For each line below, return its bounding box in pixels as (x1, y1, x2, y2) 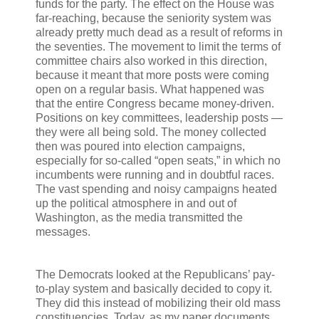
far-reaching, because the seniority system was (36, 12, 271, 25)
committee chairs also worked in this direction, (36, 55, 267, 68)
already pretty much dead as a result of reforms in (36, 26, 283, 39)
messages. (36, 226, 90, 239)
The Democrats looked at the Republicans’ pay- (36, 268, 275, 281)
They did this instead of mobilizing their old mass (36, 297, 281, 310)
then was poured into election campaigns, (36, 140, 245, 153)
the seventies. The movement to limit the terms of (36, 41, 281, 53)
